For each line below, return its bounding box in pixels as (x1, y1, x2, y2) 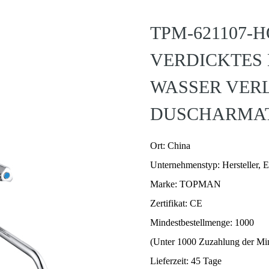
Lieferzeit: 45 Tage (150, 256, 222, 266)
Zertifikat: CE (150, 198, 203, 208)
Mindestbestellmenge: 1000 (150, 217, 255, 228)
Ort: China (150, 141, 191, 151)
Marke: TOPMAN (150, 179, 222, 189)
